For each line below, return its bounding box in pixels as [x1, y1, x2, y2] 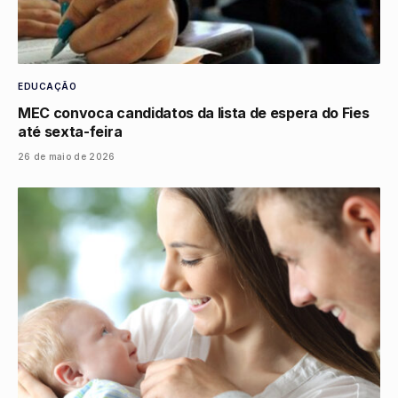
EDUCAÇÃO [18, 81, 76, 92]
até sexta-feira [18, 123, 123, 141]
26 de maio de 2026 [18, 151, 115, 163]
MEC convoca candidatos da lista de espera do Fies [18, 104, 370, 123]
